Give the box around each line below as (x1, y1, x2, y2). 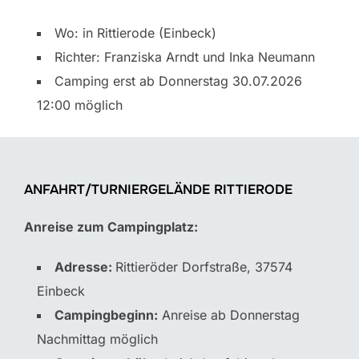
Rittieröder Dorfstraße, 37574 (115, 258, 292, 275)
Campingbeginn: (54, 306, 158, 323)
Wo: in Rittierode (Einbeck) (54, 25, 216, 42)
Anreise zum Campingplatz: (24, 218, 198, 235)
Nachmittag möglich (37, 330, 158, 347)
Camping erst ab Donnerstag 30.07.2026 (54, 73, 302, 90)
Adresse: (54, 258, 115, 275)
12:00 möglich (37, 97, 123, 114)
